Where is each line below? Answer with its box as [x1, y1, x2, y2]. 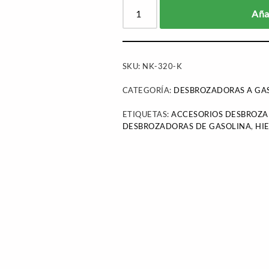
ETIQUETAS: [122, 109, 172, 119]
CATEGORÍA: [122, 85, 174, 95]
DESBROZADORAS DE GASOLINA [122, 121, 252, 131]
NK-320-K [142, 61, 183, 71]
